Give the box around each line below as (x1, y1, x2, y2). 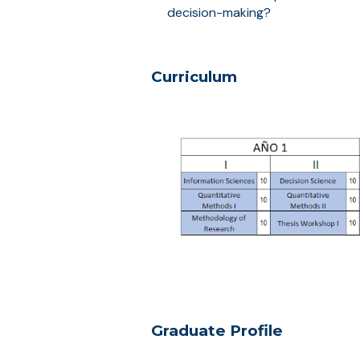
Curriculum (150, 67, 237, 86)
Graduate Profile (150, 321, 283, 340)
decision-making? (166, 4, 271, 21)
